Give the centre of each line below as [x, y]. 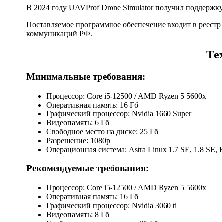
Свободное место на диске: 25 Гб [102, 131]
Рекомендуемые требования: [87, 168]
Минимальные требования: [86, 76]
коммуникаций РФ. [59, 33]
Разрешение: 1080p [78, 140]
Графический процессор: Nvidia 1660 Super [119, 113]
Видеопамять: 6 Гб [78, 122]
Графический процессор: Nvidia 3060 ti [111, 205]
